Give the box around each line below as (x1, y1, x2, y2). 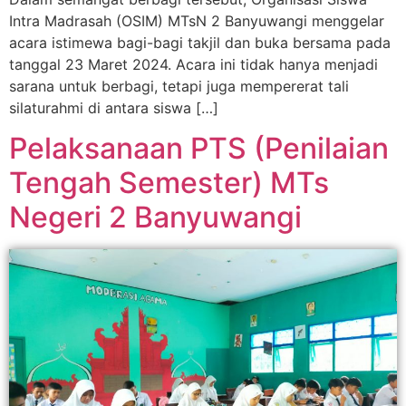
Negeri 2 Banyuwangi (9, 199, 302, 236)
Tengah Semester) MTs (9, 165, 329, 201)
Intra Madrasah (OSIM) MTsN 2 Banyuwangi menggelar (9, 11, 384, 30)
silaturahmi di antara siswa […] (9, 98, 218, 117)
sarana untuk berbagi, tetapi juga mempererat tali (9, 76, 349, 95)
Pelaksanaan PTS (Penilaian (9, 130, 389, 167)
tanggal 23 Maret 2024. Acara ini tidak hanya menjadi (9, 54, 378, 73)
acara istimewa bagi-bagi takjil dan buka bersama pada (9, 33, 391, 52)
